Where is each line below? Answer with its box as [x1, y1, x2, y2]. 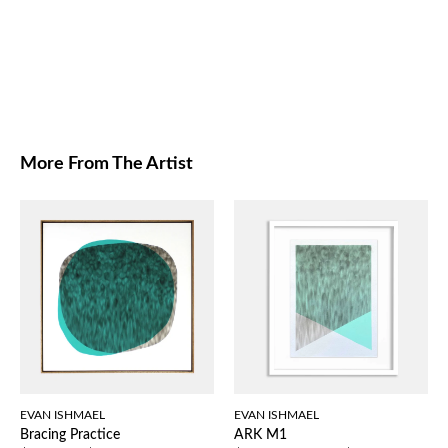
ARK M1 [234, 428, 287, 443]
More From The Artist [20, 155, 193, 174]
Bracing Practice [20, 428, 120, 443]
